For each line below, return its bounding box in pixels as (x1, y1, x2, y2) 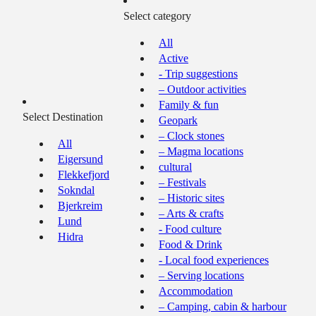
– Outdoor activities (159, 83, 246, 95)
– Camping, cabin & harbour (159, 300, 286, 312)
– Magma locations (159, 145, 243, 157)
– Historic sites (159, 192, 224, 204)
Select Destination (23, 111, 103, 123)
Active (159, 52, 188, 64)
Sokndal (58, 184, 95, 196)
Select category (123, 10, 191, 22)
